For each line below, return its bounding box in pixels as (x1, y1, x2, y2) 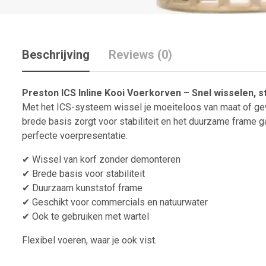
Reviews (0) (109, 47, 172, 62)
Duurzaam (32, 182, 76, 194)
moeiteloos (154, 102, 204, 113)
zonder (99, 154, 131, 166)
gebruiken (62, 211, 105, 223)
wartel (123, 211, 149, 223)
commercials (91, 197, 147, 208)
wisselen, (214, 87, 258, 99)
